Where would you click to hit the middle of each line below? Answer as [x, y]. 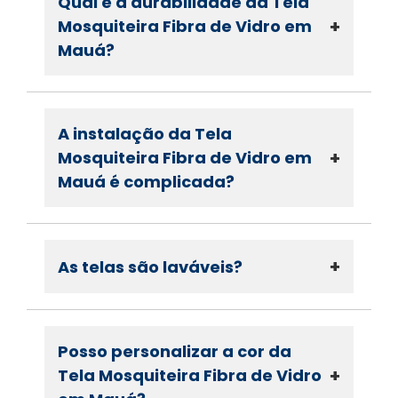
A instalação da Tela [145, 134]
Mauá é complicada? [146, 182]
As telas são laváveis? [150, 267]
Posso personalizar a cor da [175, 352]
